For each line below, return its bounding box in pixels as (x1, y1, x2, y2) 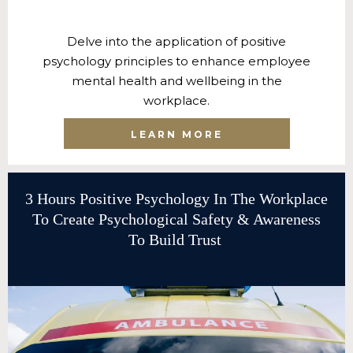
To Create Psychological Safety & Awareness (32, 210, 321, 228)
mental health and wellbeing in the (71, 72, 282, 88)
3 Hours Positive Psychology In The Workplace (25, 189, 328, 207)
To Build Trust (128, 230, 225, 248)
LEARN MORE (130, 128, 223, 140)
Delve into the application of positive (67, 33, 286, 49)
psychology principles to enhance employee (43, 53, 310, 69)
